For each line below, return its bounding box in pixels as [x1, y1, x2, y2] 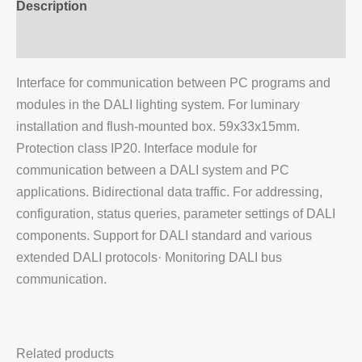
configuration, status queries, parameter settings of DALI [16, 205, 335, 221]
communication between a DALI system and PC [16, 162, 289, 177]
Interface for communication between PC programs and [16, 74, 330, 90]
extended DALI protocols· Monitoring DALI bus [16, 249, 282, 264]
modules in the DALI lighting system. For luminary [16, 96, 300, 112]
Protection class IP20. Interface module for [16, 140, 257, 155]
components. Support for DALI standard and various [16, 227, 312, 242]
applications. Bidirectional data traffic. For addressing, [16, 183, 322, 199]
